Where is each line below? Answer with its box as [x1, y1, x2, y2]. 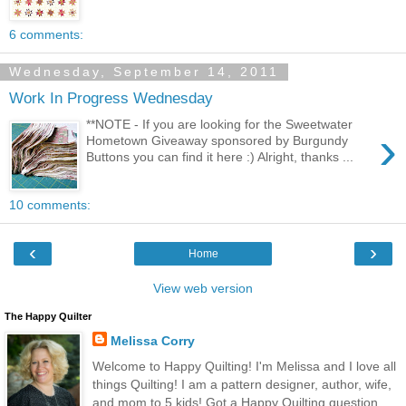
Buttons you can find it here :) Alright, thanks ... [86, 149, 354, 164]
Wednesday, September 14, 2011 [9, 64, 279, 80]
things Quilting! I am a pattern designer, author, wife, [92, 376, 391, 391]
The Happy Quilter [5, 311, 92, 323]
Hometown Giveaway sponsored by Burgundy [86, 132, 349, 148]
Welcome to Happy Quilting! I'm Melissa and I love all [92, 358, 396, 373]
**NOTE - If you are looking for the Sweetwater [86, 116, 353, 131]
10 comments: [9, 198, 91, 213]
